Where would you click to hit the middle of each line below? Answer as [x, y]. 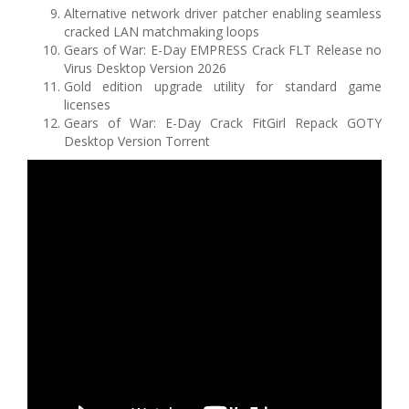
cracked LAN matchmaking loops [162, 32]
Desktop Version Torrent [137, 142]
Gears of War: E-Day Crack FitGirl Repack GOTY [223, 123]
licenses [87, 105]
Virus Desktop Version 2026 [145, 68]
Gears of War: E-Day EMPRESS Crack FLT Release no [223, 50]
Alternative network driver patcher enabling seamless [223, 14]
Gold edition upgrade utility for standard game [223, 87]
